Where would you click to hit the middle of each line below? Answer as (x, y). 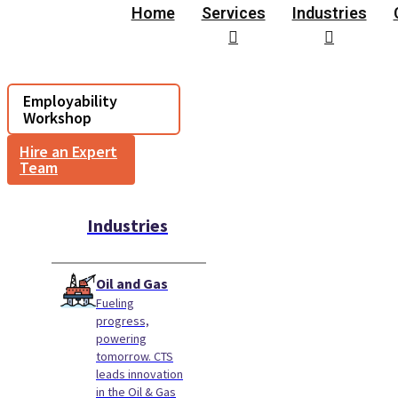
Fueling (115, 303)
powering (121, 338)
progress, (123, 321)
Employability (70, 101)
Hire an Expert (68, 151)
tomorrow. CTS (135, 356)
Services (233, 13)
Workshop (57, 118)
